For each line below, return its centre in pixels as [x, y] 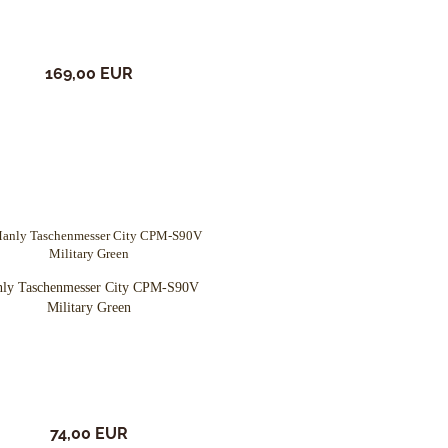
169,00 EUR [88, 73]
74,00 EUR [88, 433]
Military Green [88, 307]
